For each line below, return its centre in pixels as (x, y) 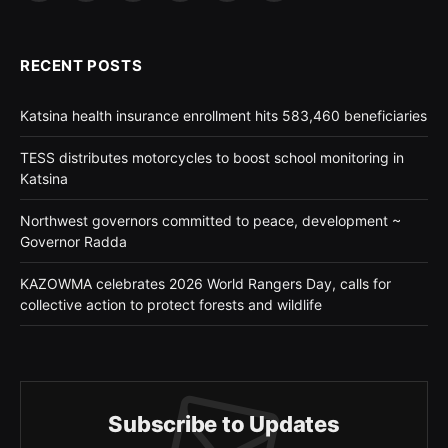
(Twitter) (112, 13)
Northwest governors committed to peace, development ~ (210, 220)
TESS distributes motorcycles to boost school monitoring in (212, 157)
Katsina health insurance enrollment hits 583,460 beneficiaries (223, 115)
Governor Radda (73, 241)
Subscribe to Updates (224, 423)
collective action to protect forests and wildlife (171, 304)
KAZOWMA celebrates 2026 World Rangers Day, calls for (205, 283)
